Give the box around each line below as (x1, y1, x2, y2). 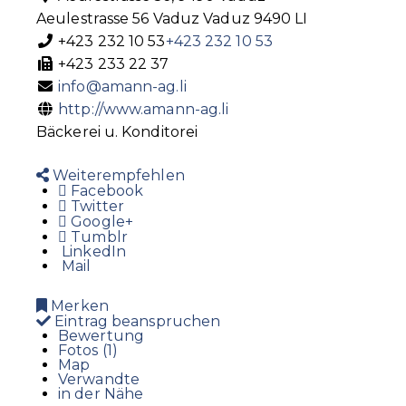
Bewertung (58, 327, 144, 345)
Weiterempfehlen (49, 167, 185, 185)
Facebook (67, 182, 144, 200)
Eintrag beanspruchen (51, 313, 221, 331)
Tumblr (67, 228, 128, 246)
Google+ (67, 213, 133, 231)
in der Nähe (58, 385, 144, 403)
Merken (47, 297, 109, 315)
